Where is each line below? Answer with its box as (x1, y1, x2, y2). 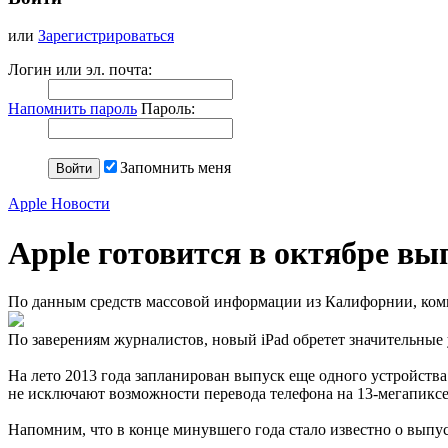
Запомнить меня (120, 159, 231, 177)
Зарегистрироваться (38, 27, 174, 45)
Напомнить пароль (8, 100, 137, 118)
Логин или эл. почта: (8, 61, 152, 79)
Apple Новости (8, 195, 110, 213)
